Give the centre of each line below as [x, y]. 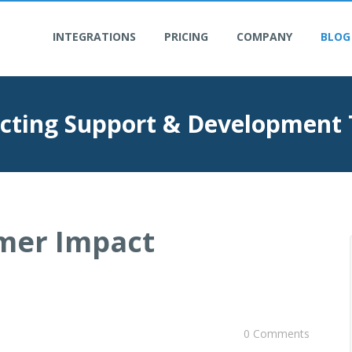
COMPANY [264, 37]
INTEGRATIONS [94, 37]
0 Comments [276, 334]
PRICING [186, 37]
